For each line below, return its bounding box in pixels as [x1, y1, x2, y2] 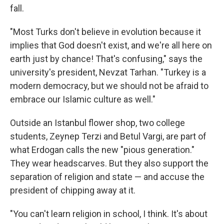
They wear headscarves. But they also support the [10, 158, 208, 168]
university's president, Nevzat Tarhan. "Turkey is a [10, 67, 206, 77]
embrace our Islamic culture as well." [10, 94, 155, 104]
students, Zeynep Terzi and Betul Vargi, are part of [10, 131, 206, 141]
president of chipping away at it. [10, 185, 135, 195]
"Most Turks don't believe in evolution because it [10, 26, 201, 37]
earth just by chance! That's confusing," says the [10, 53, 202, 64]
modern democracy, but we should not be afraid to [10, 80, 208, 91]
